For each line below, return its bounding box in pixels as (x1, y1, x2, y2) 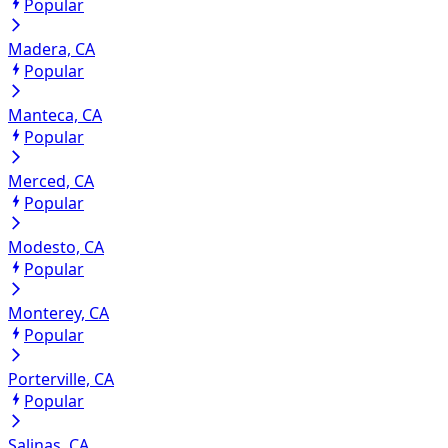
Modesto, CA (8, 235, 104, 258)
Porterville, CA (8, 367, 114, 390)
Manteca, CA (8, 103, 102, 126)
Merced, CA (8, 169, 94, 192)
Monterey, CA (8, 301, 109, 324)
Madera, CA (8, 37, 95, 60)
